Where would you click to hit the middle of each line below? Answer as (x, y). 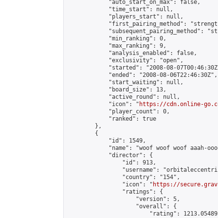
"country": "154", (124, 177)
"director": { (110, 155)
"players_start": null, (126, 17)
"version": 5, (124, 199)
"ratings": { (115, 192)
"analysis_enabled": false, (132, 53)
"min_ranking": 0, (117, 38)
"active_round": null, (124, 97)
